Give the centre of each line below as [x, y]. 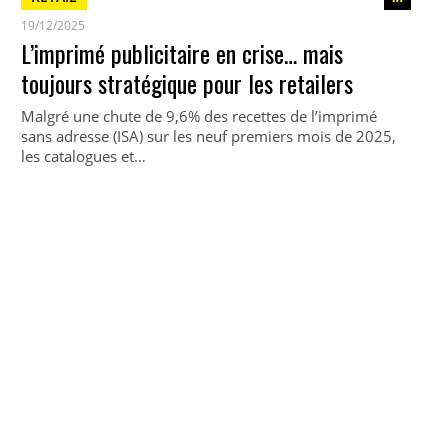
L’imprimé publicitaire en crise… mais [181, 53]
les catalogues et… [83, 156]
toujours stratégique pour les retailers [186, 83]
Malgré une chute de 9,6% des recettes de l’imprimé [198, 116]
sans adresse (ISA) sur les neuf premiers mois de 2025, [208, 136]
